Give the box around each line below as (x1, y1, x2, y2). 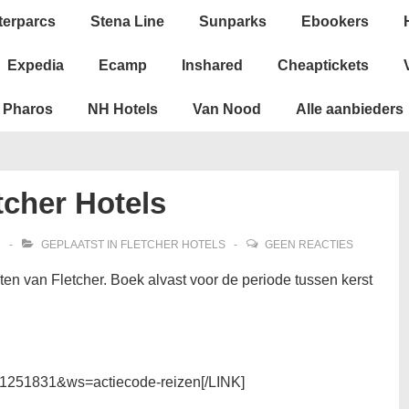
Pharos (3, 101, 53, 117)
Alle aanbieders (296, 101, 404, 117)
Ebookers (301, 14, 369, 29)
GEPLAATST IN (38, 238, 121, 251)
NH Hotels (88, 101, 158, 117)
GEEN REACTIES (265, 238, 353, 251)
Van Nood (193, 101, 261, 117)
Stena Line (90, 14, 164, 29)
